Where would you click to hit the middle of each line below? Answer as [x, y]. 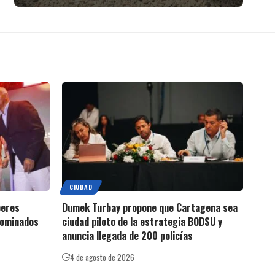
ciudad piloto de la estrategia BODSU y [142, 221]
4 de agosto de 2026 [102, 257]
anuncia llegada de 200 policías [127, 235]
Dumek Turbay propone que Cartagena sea [150, 207]
